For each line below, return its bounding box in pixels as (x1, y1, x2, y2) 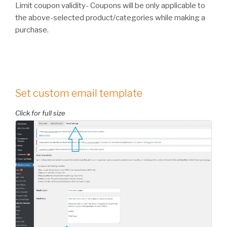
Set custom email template (15, 87, 142, 99)
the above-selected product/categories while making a (15, 13, 205, 22)
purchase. (15, 25, 49, 34)
